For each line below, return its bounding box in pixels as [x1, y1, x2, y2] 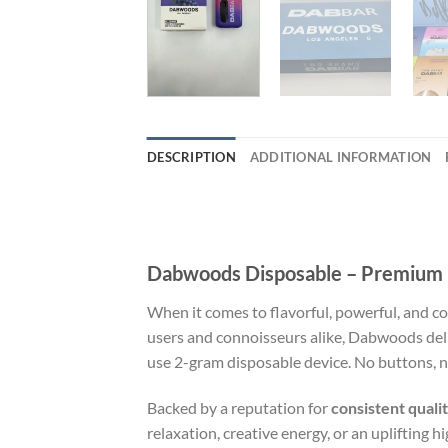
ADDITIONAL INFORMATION [249, 148, 432, 165]
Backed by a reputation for [147, 397, 331, 417]
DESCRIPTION [147, 148, 236, 165]
